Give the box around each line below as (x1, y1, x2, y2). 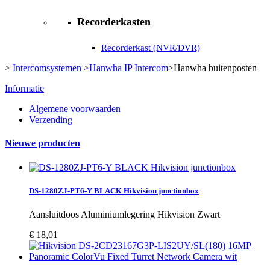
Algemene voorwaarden (29, 104, 121, 115)
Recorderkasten (77, 16, 151, 28)
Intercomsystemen (13, 63, 84, 74)
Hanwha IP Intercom (89, 63, 168, 74)
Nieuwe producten (5, 138, 80, 149)
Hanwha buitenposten (174, 63, 257, 74)
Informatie (5, 83, 44, 94)
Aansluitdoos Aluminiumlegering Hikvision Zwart (29, 209, 220, 219)
